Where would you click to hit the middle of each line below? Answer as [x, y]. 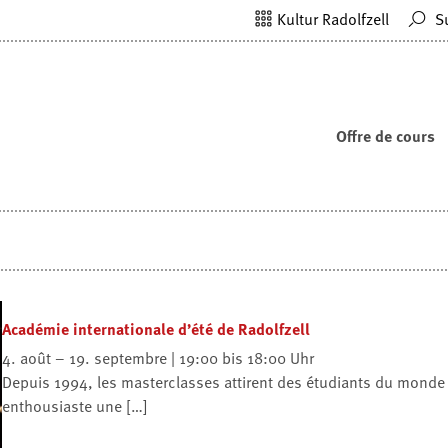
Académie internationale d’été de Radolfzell [156, 329]
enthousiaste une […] [75, 406]
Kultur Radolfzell [333, 19]
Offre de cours [385, 136]
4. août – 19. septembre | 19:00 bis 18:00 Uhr [158, 358]
